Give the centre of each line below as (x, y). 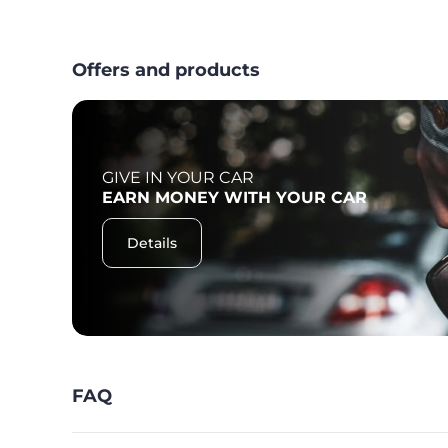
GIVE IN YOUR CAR (178, 178)
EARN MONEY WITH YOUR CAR (234, 198)
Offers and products (166, 69)
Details (152, 243)
